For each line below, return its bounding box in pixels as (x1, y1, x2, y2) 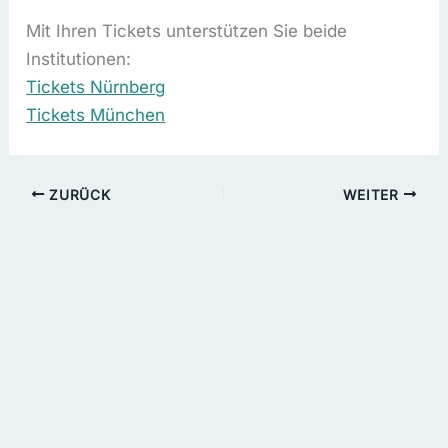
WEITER (343, 186, 404, 203)
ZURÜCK (44, 186, 111, 203)
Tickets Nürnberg (26, 77, 166, 98)
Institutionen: (26, 49, 132, 70)
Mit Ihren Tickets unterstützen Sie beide (26, 21, 348, 42)
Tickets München (26, 105, 166, 126)
